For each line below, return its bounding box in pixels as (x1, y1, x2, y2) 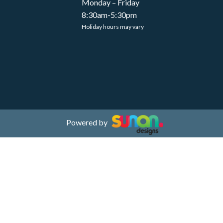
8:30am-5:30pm (82, 10, 137, 19)
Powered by (66, 117, 109, 127)
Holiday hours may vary (82, 23, 144, 30)
